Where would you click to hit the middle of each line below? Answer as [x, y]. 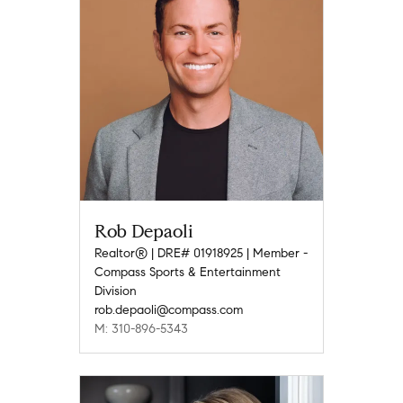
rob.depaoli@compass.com [169, 310]
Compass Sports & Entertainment [188, 273]
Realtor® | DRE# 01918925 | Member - [201, 254]
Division [116, 291]
